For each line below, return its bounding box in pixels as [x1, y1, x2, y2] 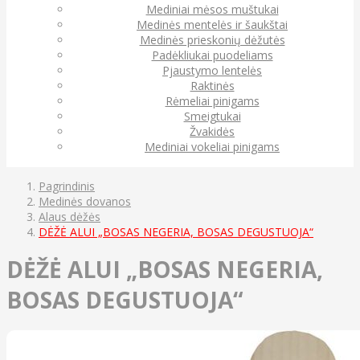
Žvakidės [190, 123, 235, 139]
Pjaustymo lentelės [162, 62, 262, 78]
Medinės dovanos [39, 193, 131, 209]
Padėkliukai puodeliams [151, 47, 273, 63]
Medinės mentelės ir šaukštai [137, 16, 288, 32]
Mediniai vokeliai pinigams [145, 138, 280, 154]
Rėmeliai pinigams [165, 92, 260, 108]
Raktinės [190, 77, 235, 93]
